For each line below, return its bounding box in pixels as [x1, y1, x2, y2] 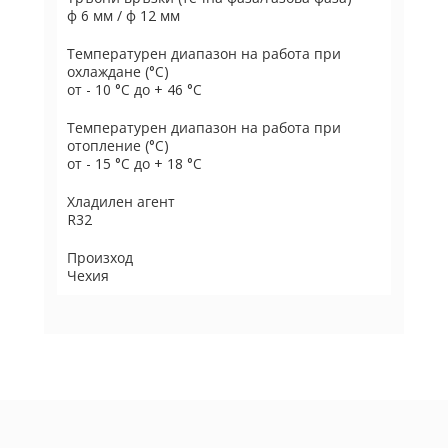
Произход [67, 248, 133, 267]
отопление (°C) [67, 136, 169, 155]
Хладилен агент [67, 192, 175, 211]
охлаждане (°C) [67, 62, 169, 81]
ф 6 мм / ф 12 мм [67, 6, 180, 25]
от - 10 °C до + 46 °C [67, 80, 202, 99]
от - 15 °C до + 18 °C [67, 154, 202, 173]
